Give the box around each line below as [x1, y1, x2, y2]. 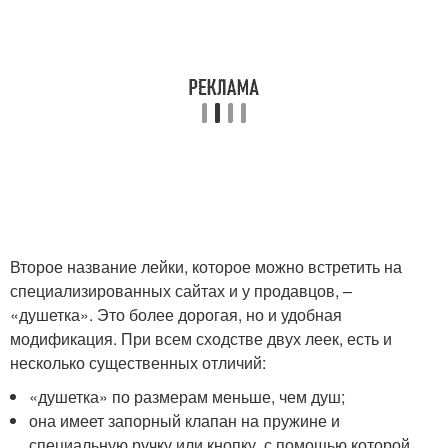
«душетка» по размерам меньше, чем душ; [29, 384, 346, 408]
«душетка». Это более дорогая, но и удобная [10, 302, 342, 326]
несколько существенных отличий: [10, 350, 266, 374]
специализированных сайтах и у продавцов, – [10, 278, 352, 302]
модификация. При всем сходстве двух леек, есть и [10, 326, 392, 350]
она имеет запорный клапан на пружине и [29, 408, 341, 432]
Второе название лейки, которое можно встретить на [10, 254, 402, 278]
